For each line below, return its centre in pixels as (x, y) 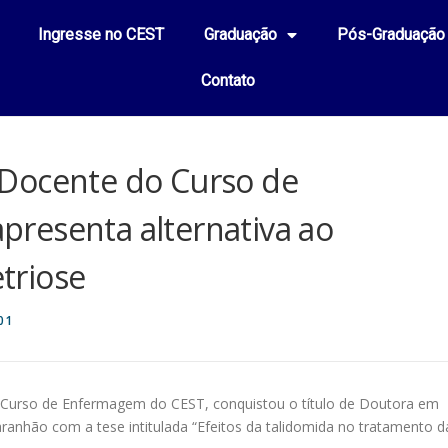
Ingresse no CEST (101, 34)
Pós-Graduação (391, 34)
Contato (227, 80)
